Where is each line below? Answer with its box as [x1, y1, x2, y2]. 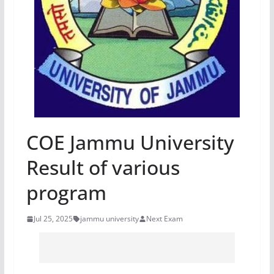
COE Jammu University [26, 129, 234, 155]
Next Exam [146, 213, 183, 224]
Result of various [26, 154, 180, 180]
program [26, 179, 106, 206]
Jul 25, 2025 [33, 213, 73, 224]
